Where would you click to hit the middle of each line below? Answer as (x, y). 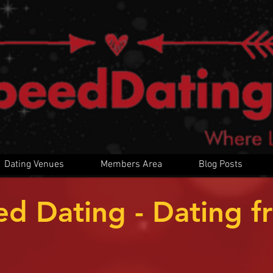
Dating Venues (34, 165)
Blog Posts (221, 165)
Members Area (131, 165)
